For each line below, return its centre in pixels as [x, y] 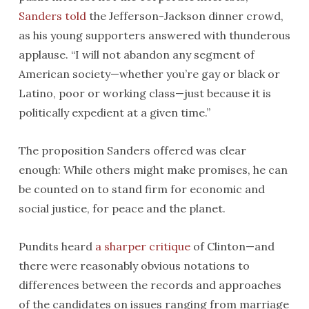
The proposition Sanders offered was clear [132, 150]
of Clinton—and [232, 246]
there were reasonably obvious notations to [134, 266]
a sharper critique [142, 246]
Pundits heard [57, 246]
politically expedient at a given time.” [114, 112]
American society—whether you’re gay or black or [149, 74]
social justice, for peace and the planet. [122, 208]
